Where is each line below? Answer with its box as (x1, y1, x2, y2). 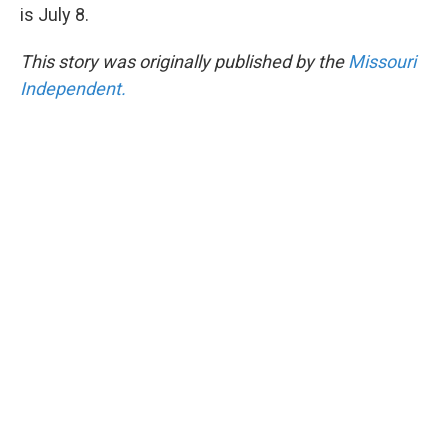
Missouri (348, 51, 416, 72)
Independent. (20, 78, 126, 99)
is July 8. (20, 4, 89, 25)
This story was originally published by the (20, 51, 348, 72)
